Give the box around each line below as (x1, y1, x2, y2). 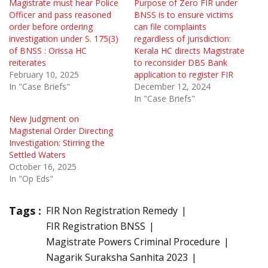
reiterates (9, 56, 46, 68)
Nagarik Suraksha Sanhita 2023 (46, 250, 188, 264)
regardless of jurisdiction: (134, 32, 231, 44)
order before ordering (9, 20, 93, 32)
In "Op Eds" (9, 172, 53, 184)
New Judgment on (9, 112, 79, 124)
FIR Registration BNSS (46, 219, 145, 233)
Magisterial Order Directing (9, 124, 113, 136)
